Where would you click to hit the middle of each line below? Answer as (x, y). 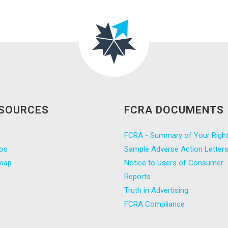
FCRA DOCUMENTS (174, 110)
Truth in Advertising (156, 191)
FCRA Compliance (154, 204)
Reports (137, 177)
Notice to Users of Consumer (174, 163)
